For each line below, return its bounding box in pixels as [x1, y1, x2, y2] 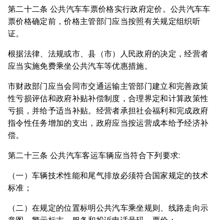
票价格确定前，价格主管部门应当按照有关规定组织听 [8, 17, 200, 26]
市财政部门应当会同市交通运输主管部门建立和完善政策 [8, 82, 209, 91]
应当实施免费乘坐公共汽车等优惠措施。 [8, 61, 152, 71]
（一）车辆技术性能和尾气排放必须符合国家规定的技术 [8, 171, 209, 180]
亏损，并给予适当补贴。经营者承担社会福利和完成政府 [8, 106, 209, 115]
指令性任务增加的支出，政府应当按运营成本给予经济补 [8, 118, 209, 128]
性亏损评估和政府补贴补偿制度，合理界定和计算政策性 [8, 94, 209, 103]
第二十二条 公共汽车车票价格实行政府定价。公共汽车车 [8, 4, 211, 14]
